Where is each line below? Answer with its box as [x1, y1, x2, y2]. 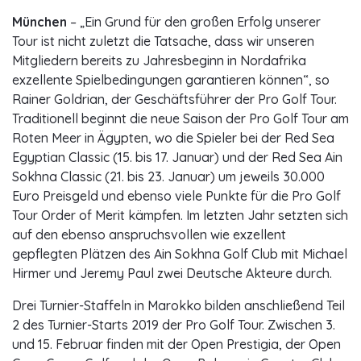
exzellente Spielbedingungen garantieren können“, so [12, 72, 330, 89]
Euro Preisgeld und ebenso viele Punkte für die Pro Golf [12, 188, 341, 205]
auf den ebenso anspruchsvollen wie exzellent [12, 226, 286, 243]
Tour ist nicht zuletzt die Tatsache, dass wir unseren [12, 33, 314, 50]
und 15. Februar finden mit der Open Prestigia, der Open [12, 336, 341, 353]
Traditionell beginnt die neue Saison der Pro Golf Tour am [12, 110, 349, 127]
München [12, 14, 67, 31]
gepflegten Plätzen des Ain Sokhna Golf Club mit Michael [12, 246, 347, 263]
